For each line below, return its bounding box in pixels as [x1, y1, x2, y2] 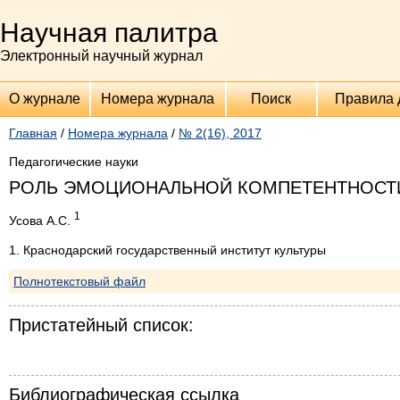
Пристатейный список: [9, 314, 194, 335]
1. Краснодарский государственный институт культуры [9, 242, 326, 257]
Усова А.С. [9, 212, 74, 228]
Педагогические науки [9, 154, 138, 169]
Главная [9, 126, 57, 140]
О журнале [9, 91, 80, 106]
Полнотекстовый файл [13, 273, 146, 288]
